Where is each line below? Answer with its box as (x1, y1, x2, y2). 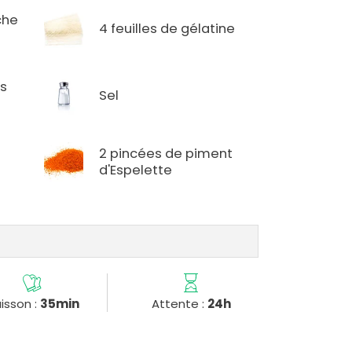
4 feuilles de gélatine (99, 19, 236, 38)
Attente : (151, 295, 207, 313)
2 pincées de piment (99, 145, 233, 163)
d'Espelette (99, 161, 173, 180)
